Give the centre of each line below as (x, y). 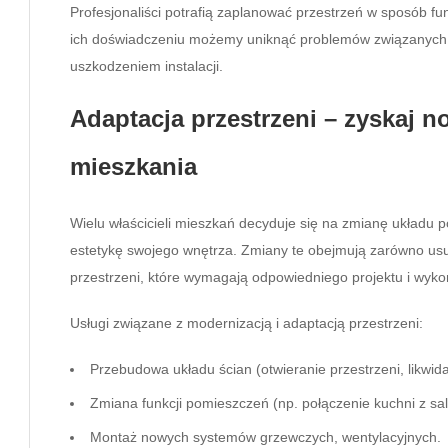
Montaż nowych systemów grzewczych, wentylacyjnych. (265, 436)
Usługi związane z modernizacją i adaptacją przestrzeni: (246, 322)
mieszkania (133, 166)
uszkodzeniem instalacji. (146, 65)
